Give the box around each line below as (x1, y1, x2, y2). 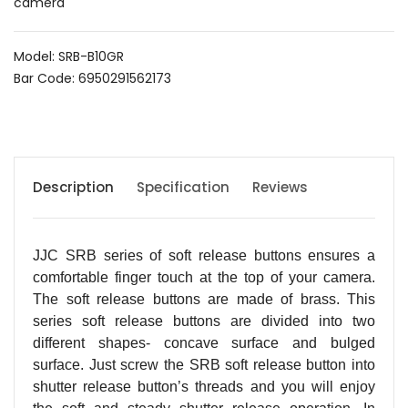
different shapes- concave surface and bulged (33, 335, 375, 351)
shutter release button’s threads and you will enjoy (33, 379, 375, 394)
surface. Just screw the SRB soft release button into (33, 357, 375, 372)
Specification (137, 178, 229, 197)
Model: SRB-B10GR (14, 47, 124, 66)
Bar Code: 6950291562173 (14, 69, 171, 87)
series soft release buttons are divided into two (33, 313, 375, 329)
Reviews (252, 178, 308, 197)
